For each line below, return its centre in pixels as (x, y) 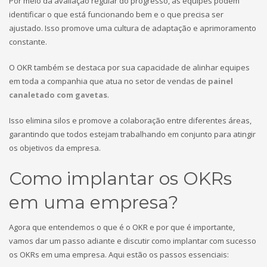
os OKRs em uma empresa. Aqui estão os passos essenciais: (119, 254)
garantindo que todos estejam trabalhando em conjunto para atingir (132, 134)
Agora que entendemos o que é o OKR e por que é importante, (122, 227)
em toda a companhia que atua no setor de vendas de (108, 81)
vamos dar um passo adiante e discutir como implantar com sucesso (133, 241)
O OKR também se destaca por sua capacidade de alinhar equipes (129, 67)
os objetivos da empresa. (55, 148)
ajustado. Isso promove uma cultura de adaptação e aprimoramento (133, 28)
